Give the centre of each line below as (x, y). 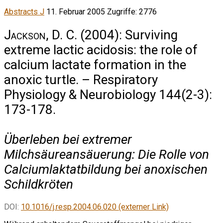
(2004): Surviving (127, 35)
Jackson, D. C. (41, 35)
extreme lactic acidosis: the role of (101, 50)
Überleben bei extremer (68, 139)
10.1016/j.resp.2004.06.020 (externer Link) (95, 207)
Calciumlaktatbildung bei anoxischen (106, 169)
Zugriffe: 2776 (132, 12)
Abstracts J (24, 12)
